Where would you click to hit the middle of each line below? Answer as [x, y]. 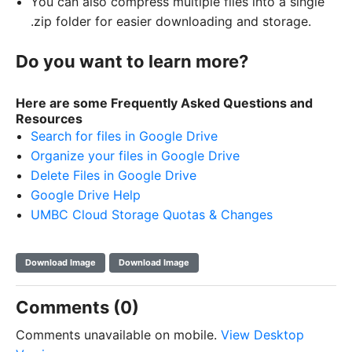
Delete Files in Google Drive [114, 175]
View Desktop [262, 334]
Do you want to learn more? [134, 61]
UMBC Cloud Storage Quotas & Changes [154, 214]
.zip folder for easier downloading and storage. [171, 21]
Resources [49, 118]
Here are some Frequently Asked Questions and [164, 103]
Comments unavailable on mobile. [118, 334]
